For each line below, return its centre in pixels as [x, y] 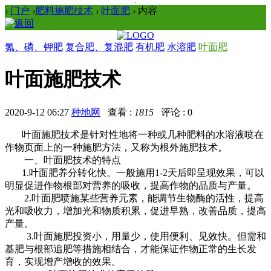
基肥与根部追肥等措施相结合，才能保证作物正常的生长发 [131, 249]
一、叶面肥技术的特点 [63, 160]
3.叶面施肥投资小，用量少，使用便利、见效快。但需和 [135, 236]
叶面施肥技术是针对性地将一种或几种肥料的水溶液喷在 [134, 134]
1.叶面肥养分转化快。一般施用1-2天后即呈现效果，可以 [135, 172]
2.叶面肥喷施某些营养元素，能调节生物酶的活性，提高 [134, 198]
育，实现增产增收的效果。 [63, 261]
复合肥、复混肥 [99, 47]
